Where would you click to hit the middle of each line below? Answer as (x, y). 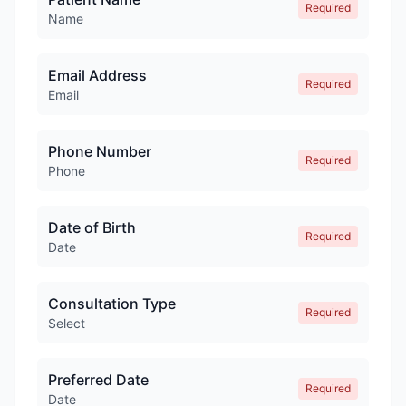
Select (67, 323)
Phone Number (100, 151)
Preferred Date (98, 380)
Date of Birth (92, 227)
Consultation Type (112, 304)
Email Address (97, 75)
